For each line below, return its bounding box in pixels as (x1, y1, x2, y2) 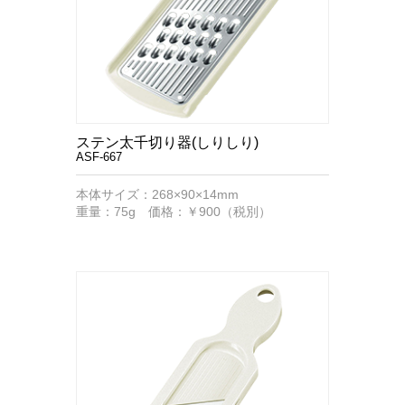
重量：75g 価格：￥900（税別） (76, 204, 271, 219)
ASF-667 (76, 150, 122, 164)
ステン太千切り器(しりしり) (76, 135, 259, 150)
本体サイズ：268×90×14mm (76, 187, 239, 202)
